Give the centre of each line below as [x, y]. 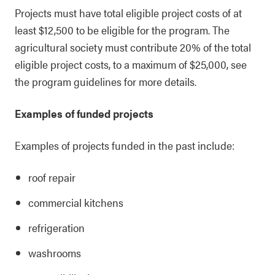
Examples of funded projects [84, 113]
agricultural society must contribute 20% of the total [133, 47]
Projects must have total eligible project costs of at [128, 13]
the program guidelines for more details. [106, 81]
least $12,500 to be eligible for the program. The [122, 30]
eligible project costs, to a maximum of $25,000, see [131, 64]
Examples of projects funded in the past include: [125, 145]
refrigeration [56, 227]
